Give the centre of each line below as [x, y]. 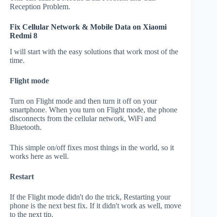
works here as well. [39, 156]
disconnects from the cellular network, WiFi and [83, 118]
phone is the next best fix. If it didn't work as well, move [95, 205]
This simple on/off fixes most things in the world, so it [92, 147]
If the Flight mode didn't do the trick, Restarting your [90, 197]
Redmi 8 [24, 36]
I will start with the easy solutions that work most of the [94, 51]
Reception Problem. [40, 7]
